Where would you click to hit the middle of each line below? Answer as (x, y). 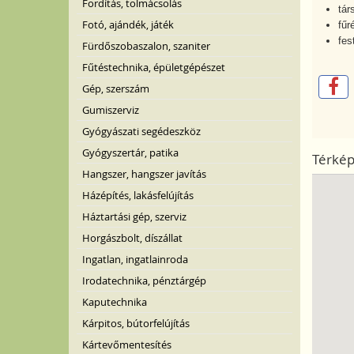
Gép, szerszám (116, 88)
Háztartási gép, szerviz (134, 217)
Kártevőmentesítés (127, 345)
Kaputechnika (115, 302)
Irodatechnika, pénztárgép (144, 281)
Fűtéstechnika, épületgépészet (154, 67)
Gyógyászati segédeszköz (141, 131)
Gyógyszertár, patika (130, 153)
